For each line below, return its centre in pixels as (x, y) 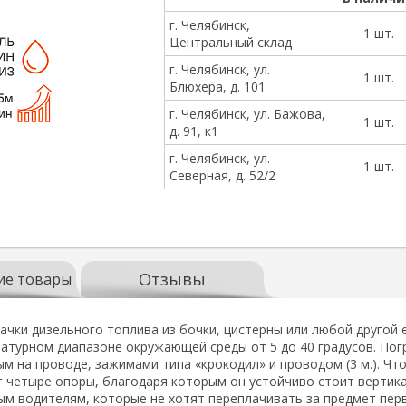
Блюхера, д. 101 (217, 87)
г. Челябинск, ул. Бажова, (247, 114)
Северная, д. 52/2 (222, 175)
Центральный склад (230, 42)
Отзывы (172, 279)
